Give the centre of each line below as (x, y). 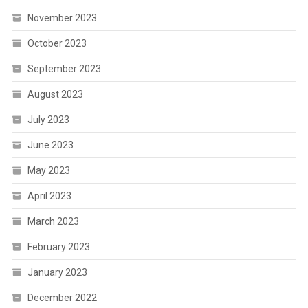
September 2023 (64, 69)
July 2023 (48, 120)
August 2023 (55, 95)
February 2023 (58, 247)
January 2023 (57, 273)
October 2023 (57, 44)
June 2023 (50, 145)
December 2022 (62, 298)
